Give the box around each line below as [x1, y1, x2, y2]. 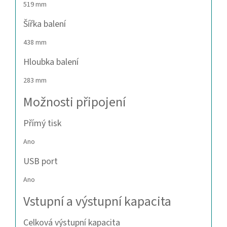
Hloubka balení [23, 56, 79, 69]
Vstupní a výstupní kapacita [23, 192, 171, 211]
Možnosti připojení [23, 93, 126, 112]
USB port [23, 155, 58, 168]
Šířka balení [23, 18, 66, 31]
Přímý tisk [23, 117, 61, 130]
